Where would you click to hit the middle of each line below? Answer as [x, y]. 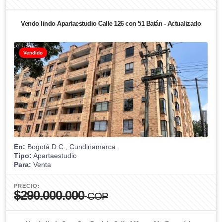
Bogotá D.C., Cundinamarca [70, 146]
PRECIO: [27, 186]
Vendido [33, 53]
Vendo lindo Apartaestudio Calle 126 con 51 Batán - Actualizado [111, 23]
